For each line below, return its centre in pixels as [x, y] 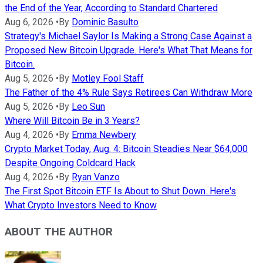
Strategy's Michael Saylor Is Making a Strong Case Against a [128, 36]
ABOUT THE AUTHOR [59, 232]
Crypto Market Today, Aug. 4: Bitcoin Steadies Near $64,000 [126, 149]
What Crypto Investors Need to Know [81, 205]
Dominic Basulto [105, 22]
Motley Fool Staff [108, 79]
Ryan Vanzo [96, 177]
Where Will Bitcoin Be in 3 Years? [72, 121]
